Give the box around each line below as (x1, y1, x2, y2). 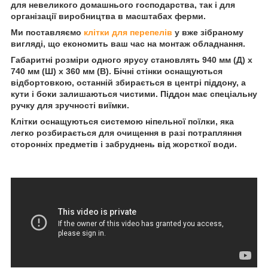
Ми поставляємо (11, 27, 84, 37)
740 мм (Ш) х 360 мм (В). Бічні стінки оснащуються (11, 66, 223, 76)
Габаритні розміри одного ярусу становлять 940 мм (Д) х (11, 54, 252, 65)
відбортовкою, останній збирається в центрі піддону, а (11, 77, 246, 87)
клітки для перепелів (84, 27, 172, 37)
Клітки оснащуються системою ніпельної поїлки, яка (11, 116, 234, 126)
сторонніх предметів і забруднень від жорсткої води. (11, 139, 237, 149)
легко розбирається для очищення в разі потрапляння (11, 127, 242, 138)
